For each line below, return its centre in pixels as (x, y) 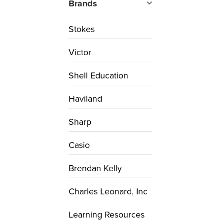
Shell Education (98, 75)
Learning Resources (107, 214)
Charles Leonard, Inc (108, 191)
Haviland (85, 98)
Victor (80, 52)
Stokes (82, 29)
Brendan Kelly (95, 168)
